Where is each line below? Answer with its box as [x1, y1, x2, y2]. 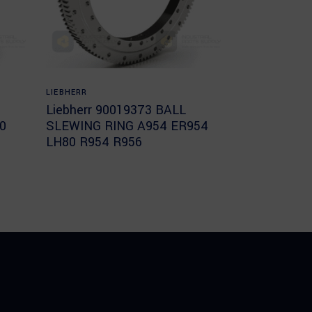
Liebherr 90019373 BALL [46, 101, 186, 119]
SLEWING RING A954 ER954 [46, 117, 208, 135]
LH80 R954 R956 [46, 133, 142, 151]
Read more [111, 78, 164, 93]
